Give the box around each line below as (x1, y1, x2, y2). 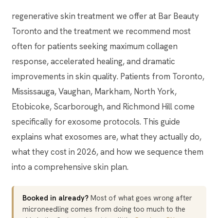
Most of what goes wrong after (89, 193, 192, 203)
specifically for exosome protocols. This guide (12, 116, 180, 127)
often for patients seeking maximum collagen (12, 41, 178, 52)
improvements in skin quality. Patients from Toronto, (12, 71, 204, 82)
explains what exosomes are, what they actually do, (12, 131, 201, 142)
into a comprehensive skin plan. (12, 162, 128, 172)
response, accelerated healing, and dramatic (12, 56, 175, 67)
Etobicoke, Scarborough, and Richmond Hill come (12, 101, 195, 112)
